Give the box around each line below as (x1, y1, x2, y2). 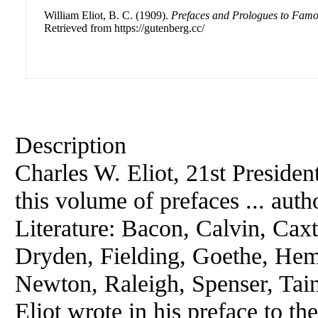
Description (15, 131, 126, 158)
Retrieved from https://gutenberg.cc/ (44, 22, 204, 34)
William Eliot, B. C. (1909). (44, 9, 171, 21)
